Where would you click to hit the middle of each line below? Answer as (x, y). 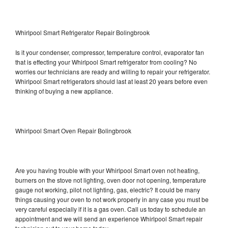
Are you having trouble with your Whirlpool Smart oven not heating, (107, 170)
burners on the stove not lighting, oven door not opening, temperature (111, 180)
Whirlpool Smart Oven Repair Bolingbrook (73, 130)
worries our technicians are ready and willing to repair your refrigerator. (113, 71)
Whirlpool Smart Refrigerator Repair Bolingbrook (82, 32)
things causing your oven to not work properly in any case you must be (112, 199)
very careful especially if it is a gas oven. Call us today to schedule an (110, 209)
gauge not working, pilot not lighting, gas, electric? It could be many (108, 189)
